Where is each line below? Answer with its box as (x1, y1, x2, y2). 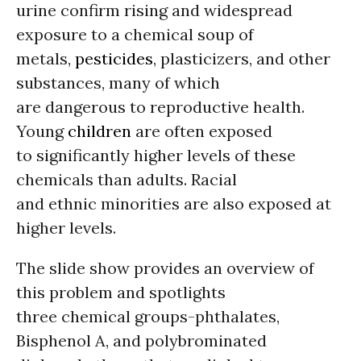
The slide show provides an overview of (16, 258, 314, 278)
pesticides (75, 48, 153, 68)
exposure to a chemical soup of (16, 24, 254, 44)
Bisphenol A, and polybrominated (16, 330, 267, 351)
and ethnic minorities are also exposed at (16, 193, 331, 214)
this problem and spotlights (16, 282, 226, 302)
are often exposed (131, 121, 272, 141)
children (68, 121, 131, 141)
